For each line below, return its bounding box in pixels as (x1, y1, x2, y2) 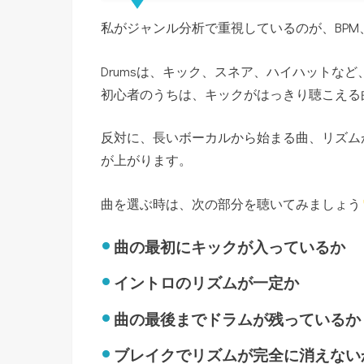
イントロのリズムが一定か (114, 275, 300, 292)
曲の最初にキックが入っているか (114, 238, 346, 256)
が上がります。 (101, 151, 192, 169)
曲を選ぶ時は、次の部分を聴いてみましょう (101, 195, 361, 213)
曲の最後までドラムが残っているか (114, 310, 362, 328)
